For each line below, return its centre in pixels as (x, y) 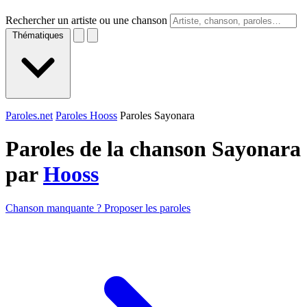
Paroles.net (29, 115)
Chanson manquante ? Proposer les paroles (98, 208)
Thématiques (38, 35)
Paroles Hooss (86, 115)
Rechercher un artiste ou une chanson (86, 20)
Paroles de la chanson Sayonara (153, 149)
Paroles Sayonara (157, 115)
